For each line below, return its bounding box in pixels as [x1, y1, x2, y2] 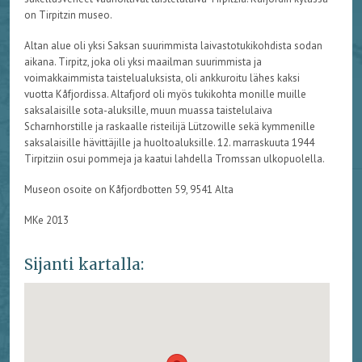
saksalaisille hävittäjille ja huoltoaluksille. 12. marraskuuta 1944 [23, 136, 314, 150]
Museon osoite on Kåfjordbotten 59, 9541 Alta [23, 183, 234, 197]
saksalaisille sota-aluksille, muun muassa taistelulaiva [23, 103, 272, 118]
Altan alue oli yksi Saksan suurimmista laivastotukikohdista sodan [23, 39, 322, 53]
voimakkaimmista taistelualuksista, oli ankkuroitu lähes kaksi [23, 71, 300, 86]
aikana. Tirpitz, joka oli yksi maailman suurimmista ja [23, 55, 262, 69]
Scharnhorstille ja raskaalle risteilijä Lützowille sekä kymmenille [23, 120, 315, 134]
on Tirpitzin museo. [23, 8, 112, 23]
